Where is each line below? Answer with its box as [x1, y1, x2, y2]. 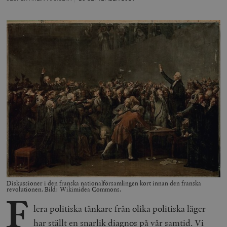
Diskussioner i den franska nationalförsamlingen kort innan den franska [7, 179, 202, 188]
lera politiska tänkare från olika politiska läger [33, 203, 206, 215]
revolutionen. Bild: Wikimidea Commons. [7, 185, 122, 194]
